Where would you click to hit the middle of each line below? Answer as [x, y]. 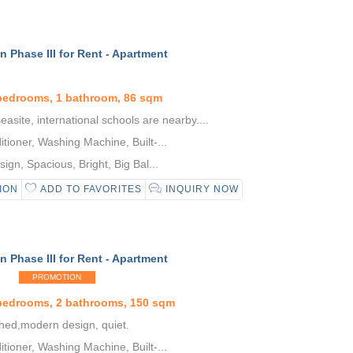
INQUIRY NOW [201, 189]
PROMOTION [57, 277]
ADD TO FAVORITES [90, 189]
